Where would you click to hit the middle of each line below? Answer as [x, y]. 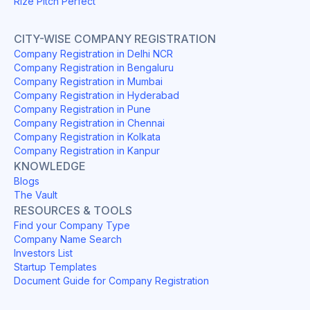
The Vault [36, 194]
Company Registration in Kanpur [87, 150]
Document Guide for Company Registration [111, 280]
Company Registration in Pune [82, 109]
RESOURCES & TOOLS [73, 210]
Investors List [43, 253]
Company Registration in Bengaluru [94, 67]
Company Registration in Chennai [89, 122]
